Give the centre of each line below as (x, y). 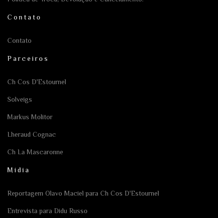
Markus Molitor (30, 117)
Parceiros (28, 59)
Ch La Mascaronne (35, 152)
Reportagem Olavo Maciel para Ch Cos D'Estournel (83, 193)
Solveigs (20, 100)
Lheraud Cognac (32, 135)
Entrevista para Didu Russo (47, 211)
